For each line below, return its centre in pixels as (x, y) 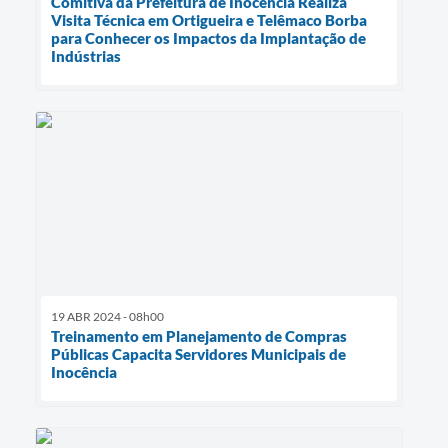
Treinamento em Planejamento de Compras (199, 336)
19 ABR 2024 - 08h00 (107, 317)
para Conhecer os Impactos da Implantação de (208, 38)
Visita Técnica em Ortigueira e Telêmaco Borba (209, 20)
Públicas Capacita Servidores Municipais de (198, 354)
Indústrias (86, 56)
